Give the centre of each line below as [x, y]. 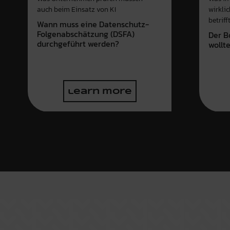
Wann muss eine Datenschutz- [93, 25]
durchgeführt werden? [78, 44]
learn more [100, 92]
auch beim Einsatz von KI [76, 10]
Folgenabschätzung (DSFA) [86, 34]
